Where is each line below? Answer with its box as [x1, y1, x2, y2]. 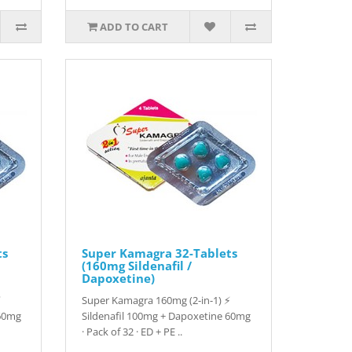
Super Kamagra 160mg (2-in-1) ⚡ [82, 293, 231, 307]
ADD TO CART [100, 20, 169, 34]
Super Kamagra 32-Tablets [82, 245, 238, 261]
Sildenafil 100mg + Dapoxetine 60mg [82, 309, 251, 323]
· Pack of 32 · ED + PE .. [82, 324, 183, 339]
